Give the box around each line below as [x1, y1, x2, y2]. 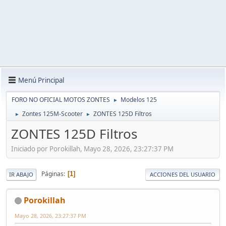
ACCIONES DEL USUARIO [150, 170, 215, 178]
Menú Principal [18, 75, 64, 85]
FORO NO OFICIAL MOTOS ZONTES [12, 95, 110, 104]
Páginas [41, 169, 64, 179]
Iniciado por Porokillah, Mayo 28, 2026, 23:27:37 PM [11, 144, 174, 153]
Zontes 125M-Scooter [22, 109, 83, 118]
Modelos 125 [121, 95, 157, 104]
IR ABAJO [9, 170, 33, 178]
